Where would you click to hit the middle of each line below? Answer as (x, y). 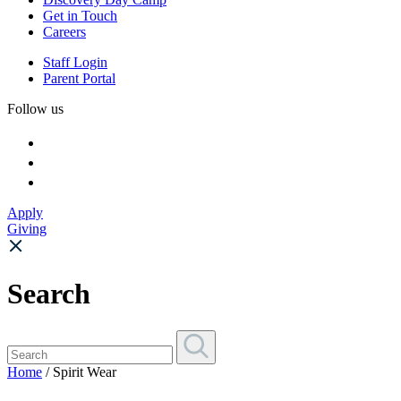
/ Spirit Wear (79, 371)
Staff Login (75, 62)
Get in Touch (80, 16)
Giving (27, 229)
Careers (64, 32)
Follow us (35, 109)
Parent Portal (79, 78)
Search (49, 294)
